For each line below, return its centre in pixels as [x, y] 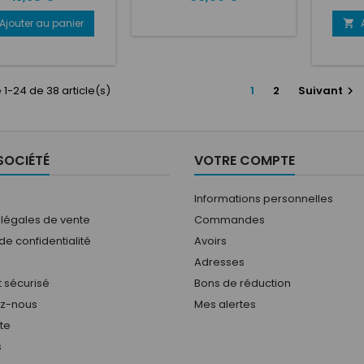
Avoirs [210, 240]
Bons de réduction [243, 283]
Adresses [219, 262]
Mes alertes [225, 304]
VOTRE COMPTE [245, 160]
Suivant [321, 90]
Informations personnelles [264, 198]
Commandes [230, 219]
